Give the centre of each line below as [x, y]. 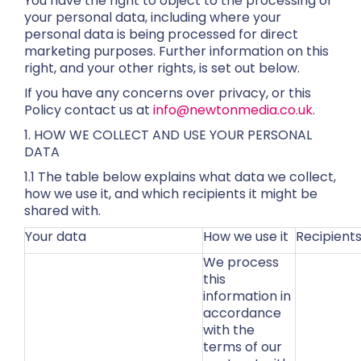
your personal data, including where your [153, 17]
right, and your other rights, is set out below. [162, 68]
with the [229, 330]
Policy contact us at [87, 110]
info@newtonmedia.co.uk [233, 110]
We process [241, 262]
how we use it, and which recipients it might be [171, 194]
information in [247, 296]
